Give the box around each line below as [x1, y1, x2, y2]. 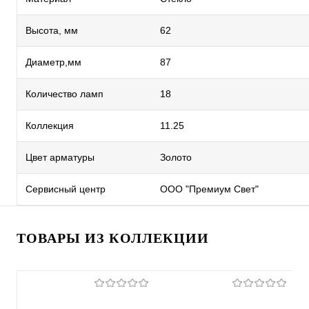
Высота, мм [26, 25, 78, 36]
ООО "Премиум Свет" [160, 183, 259, 195]
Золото [160, 152, 192, 163]
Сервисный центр [26, 183, 106, 195]
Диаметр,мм [26, 57, 81, 68]
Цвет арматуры [26, 152, 94, 163]
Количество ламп [26, 88, 103, 99]
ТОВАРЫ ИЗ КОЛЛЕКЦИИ [17, 230, 209, 246]
